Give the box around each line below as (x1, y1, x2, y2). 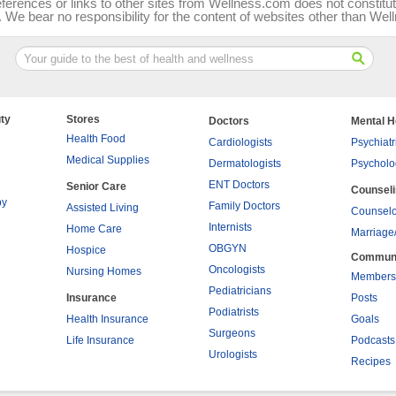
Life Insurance (66, 334, 134, 346)
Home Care (66, 223, 122, 235)
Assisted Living (66, 202, 139, 214)
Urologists (209, 348, 257, 361)
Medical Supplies (66, 154, 149, 166)
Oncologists (209, 263, 265, 276)
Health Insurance (66, 313, 148, 325)
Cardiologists (209, 136, 272, 148)
